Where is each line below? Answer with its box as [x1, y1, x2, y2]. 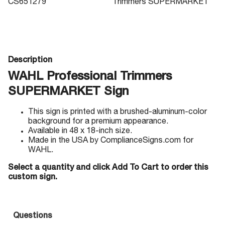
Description [8, 57, 52, 65]
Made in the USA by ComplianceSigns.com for [28, 137, 193, 145]
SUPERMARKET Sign [8, 86, 129, 98]
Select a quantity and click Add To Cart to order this [8, 164, 208, 172]
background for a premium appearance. [28, 118, 168, 126]
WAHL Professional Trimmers [8, 71, 172, 83]
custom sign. [8, 174, 57, 182]
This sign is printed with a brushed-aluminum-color [28, 108, 207, 117]
